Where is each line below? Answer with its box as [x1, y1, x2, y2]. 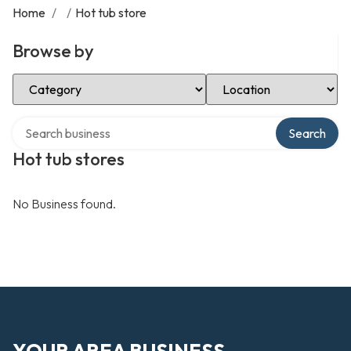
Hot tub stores [13, 148, 125, 170]
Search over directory [12, 115, 128, 131]
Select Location [205, 71, 291, 87]
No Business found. [13, 196, 116, 212]
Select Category [12, 71, 101, 87]
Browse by [13, 40, 94, 62]
